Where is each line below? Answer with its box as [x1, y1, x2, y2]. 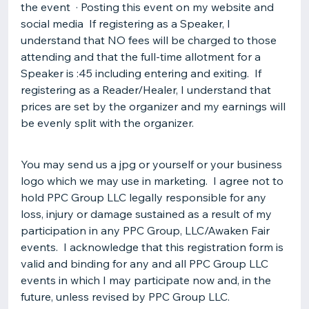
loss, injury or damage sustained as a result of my [21, 207, 272, 221]
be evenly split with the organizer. [21, 116, 194, 130]
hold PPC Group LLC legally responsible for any [21, 190, 266, 204]
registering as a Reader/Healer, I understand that [21, 83, 271, 97]
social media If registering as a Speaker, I [21, 17, 230, 30]
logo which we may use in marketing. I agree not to [21, 174, 283, 188]
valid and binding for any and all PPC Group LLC [21, 257, 268, 270]
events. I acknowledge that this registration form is [21, 240, 283, 254]
